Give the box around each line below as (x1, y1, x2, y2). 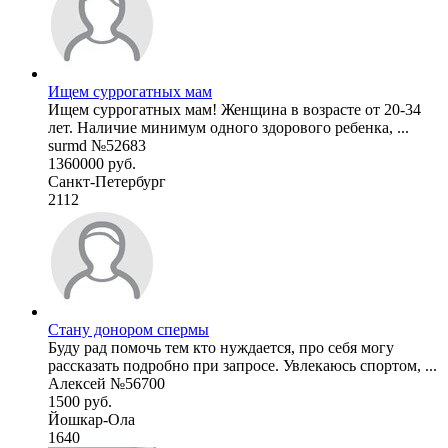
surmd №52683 (48, 136, 146, 154)
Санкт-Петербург (48, 172, 166, 190)
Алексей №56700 (48, 374, 165, 392)
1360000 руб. (48, 154, 136, 172)
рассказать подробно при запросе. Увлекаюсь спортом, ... (48, 356, 437, 374)
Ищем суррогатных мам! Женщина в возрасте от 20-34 (48, 100, 421, 118)
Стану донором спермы (48, 320, 209, 338)
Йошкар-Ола (48, 410, 135, 428)
